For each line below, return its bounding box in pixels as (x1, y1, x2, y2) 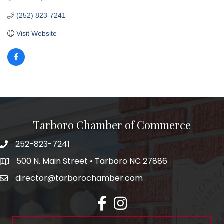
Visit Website (16, 29, 57, 37)
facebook (96, 195, 135, 207)
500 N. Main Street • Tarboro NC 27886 (16, 155, 167, 167)
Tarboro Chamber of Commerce (33, 117, 191, 132)
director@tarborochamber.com (15, 172, 143, 184)
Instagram (113, 195, 154, 207)
